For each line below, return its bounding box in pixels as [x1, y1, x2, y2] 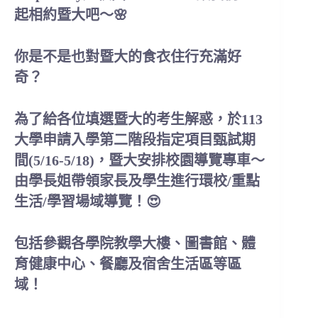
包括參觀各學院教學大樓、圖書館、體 [14, 236, 256, 251]
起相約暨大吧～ [14, 7, 114, 23]
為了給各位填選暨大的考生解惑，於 [14, 111, 241, 127]
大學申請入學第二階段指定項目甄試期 [14, 132, 256, 148]
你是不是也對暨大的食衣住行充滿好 [14, 49, 241, 65]
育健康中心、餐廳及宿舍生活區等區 [14, 256, 241, 272]
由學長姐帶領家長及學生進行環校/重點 [14, 173, 260, 189]
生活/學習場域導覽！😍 [14, 194, 161, 209]
